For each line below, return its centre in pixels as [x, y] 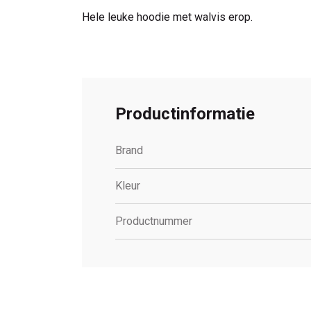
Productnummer [154, 221]
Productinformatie [185, 114]
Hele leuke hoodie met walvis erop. [167, 17]
